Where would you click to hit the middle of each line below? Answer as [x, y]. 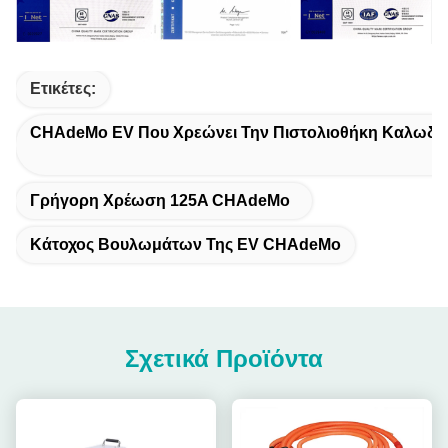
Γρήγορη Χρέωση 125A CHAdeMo [160, 200]
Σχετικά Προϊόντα [224, 358]
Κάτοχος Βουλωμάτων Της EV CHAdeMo [185, 244]
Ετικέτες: [63, 88]
